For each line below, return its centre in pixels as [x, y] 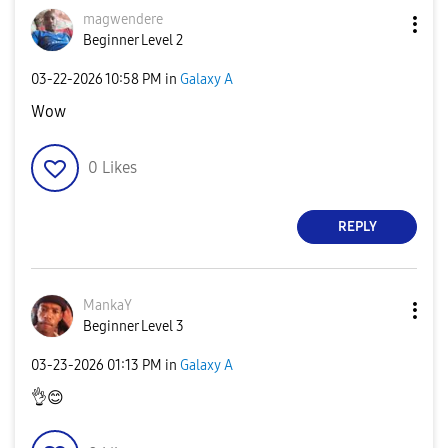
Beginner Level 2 [133, 40]
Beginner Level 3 [133, 326]
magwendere [123, 19]
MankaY [107, 305]
